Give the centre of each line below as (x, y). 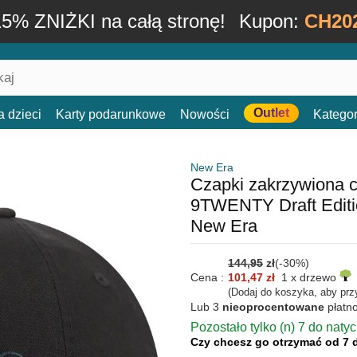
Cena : (207, 277)
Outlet (271, 113)
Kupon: (271, 21)
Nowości (205, 114)
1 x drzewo (307, 277)
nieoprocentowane (273, 307)
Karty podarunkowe (111, 114)
